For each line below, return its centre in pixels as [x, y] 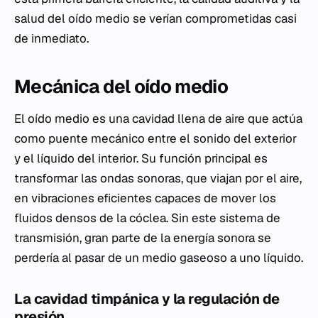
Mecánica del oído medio [121, 87]
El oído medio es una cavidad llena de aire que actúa [158, 119]
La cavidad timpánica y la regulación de [147, 299]
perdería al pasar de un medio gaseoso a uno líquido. [159, 258]
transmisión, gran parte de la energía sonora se [143, 238]
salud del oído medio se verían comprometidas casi [155, 19]
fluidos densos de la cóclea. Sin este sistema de [147, 218]
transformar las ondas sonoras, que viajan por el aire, [158, 179]
